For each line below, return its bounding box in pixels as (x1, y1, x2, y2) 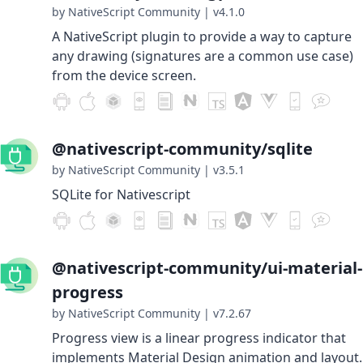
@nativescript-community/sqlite (52, 138, 313, 160)
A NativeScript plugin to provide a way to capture (52, 28, 352, 45)
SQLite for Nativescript (52, 186, 190, 203)
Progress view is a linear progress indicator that (52, 329, 346, 347)
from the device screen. (52, 66, 196, 84)
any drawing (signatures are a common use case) (52, 47, 353, 65)
